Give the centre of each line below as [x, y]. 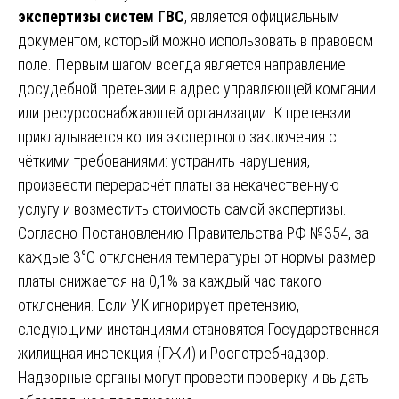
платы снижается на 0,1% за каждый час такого [170, 281]
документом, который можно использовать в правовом [195, 40]
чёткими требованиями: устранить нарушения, [164, 160]
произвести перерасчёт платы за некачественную [179, 184]
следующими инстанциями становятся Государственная [198, 329]
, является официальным [262, 16]
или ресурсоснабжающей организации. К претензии [184, 112]
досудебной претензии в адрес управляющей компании [197, 88]
